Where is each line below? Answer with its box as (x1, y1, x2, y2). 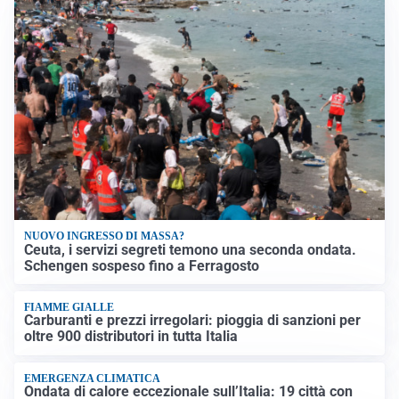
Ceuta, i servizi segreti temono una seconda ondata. (24, 240, 357, 258)
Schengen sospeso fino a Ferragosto (24, 256, 260, 274)
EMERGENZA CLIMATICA (24, 371, 161, 385)
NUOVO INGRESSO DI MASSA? (24, 230, 185, 243)
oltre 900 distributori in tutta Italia (24, 328, 239, 346)
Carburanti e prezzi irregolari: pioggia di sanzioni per (24, 312, 362, 330)
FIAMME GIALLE (24, 301, 115, 314)
